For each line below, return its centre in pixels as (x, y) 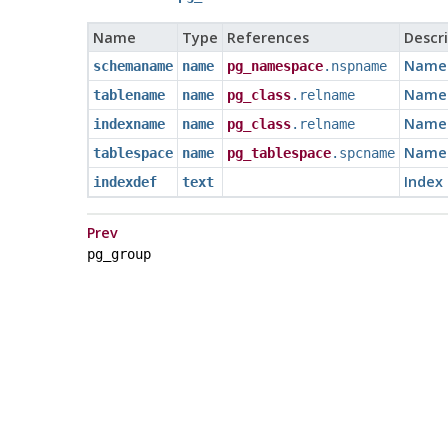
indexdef (124, 181)
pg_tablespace (278, 152)
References (267, 37)
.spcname (362, 152)
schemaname (132, 65)
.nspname (354, 65)
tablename (128, 94)
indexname (128, 123)
